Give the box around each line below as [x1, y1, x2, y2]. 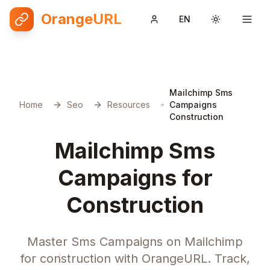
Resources [107, 99, 150, 110]
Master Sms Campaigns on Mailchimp [27, 234, 243, 249]
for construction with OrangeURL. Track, [20, 251, 250, 266]
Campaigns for [57, 165, 213, 191]
